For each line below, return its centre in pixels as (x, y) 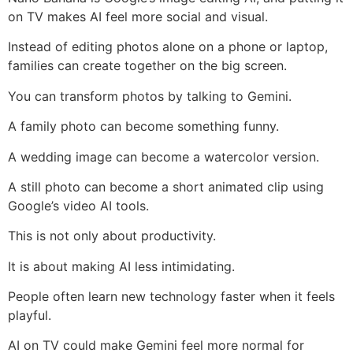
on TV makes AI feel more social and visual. (138, 16)
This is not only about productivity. (112, 236)
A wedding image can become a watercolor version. (163, 156)
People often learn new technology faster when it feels (171, 297)
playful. (30, 316)
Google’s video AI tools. (78, 205)
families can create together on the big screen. (147, 66)
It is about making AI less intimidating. (121, 266)
